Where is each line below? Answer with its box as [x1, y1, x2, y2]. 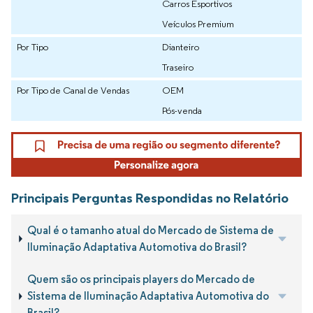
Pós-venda [162, 104, 202, 117]
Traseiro [162, 61, 194, 74]
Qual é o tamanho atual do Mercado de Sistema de [27, 223, 275, 237]
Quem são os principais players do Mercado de [27, 272, 255, 286]
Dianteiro [162, 41, 199, 54]
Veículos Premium [162, 17, 234, 31]
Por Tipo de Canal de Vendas [17, 84, 129, 97]
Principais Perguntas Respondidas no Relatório [11, 189, 289, 206]
